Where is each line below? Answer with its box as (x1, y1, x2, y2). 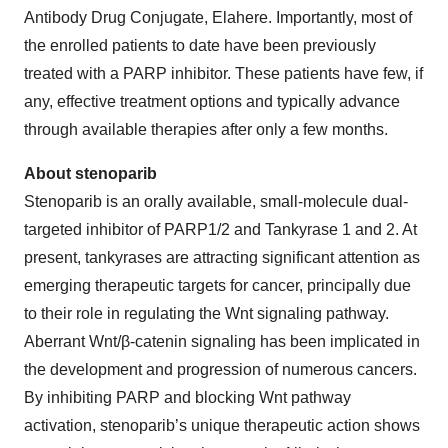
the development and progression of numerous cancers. (24, 361, 417, 378)
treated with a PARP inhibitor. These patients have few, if (24, 65, 423, 82)
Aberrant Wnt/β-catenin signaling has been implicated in (24, 333, 420, 350)
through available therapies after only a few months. (24, 121, 388, 138)
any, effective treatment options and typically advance (24, 93, 400, 110)
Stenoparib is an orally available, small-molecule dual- (24, 193, 408, 210)
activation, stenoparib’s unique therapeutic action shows (24, 417, 420, 434)
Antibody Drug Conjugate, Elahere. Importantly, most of (24, 9, 412, 26)
